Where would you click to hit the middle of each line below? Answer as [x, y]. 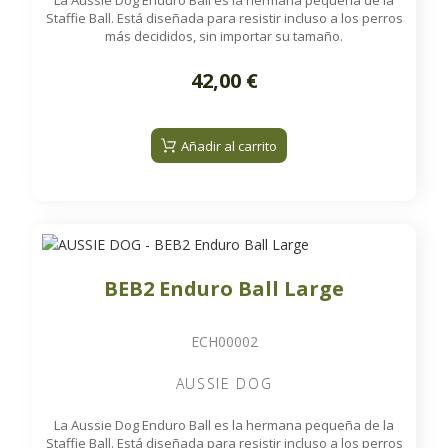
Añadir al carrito [229, 145]
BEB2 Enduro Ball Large [224, 288]
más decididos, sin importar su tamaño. [224, 36]
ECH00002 [224, 341]
